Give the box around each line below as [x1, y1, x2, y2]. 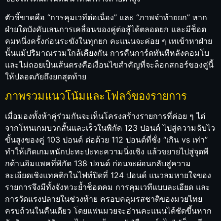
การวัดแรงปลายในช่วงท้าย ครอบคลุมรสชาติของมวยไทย [5, 193, 202, 204]
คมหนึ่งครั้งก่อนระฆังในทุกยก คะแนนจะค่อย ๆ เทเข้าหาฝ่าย [5, 36, 212, 46]
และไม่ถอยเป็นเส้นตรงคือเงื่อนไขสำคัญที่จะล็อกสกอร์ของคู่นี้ [5, 59, 214, 70]
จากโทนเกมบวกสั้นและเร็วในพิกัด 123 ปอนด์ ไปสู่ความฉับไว [5, 122, 215, 133]
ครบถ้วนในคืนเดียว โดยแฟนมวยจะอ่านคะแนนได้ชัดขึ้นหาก [5, 205, 212, 216]
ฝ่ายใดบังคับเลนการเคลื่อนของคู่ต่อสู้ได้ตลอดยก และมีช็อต [5, 24, 206, 34]
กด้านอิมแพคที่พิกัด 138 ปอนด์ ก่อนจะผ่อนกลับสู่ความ [5, 158, 191, 168]
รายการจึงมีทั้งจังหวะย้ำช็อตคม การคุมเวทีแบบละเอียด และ [5, 182, 210, 192]
